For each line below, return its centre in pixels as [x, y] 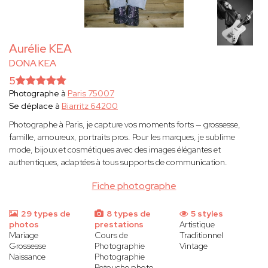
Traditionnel [202, 235]
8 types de [127, 214]
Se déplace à [35, 106]
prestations [119, 225]
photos [24, 225]
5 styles [206, 214]
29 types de [45, 214]
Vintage [194, 246]
